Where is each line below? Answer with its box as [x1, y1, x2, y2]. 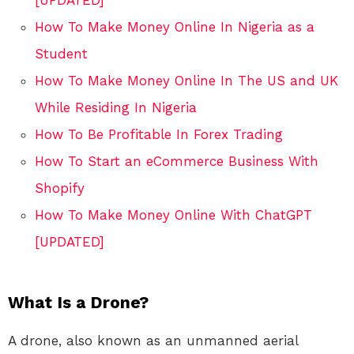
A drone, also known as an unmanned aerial [8, 332, 298, 348]
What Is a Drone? [8, 292, 149, 312]
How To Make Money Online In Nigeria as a [35, 18, 314, 35]
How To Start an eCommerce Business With [35, 153, 318, 169]
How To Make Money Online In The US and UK [35, 72, 338, 88]
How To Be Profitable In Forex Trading [35, 126, 283, 142]
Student [35, 45, 88, 62]
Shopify [35, 179, 85, 196]
